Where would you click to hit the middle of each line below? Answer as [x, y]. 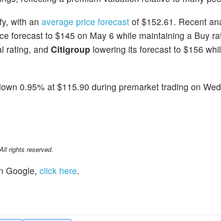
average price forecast [85, 22]
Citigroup [72, 49]
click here [58, 170]
